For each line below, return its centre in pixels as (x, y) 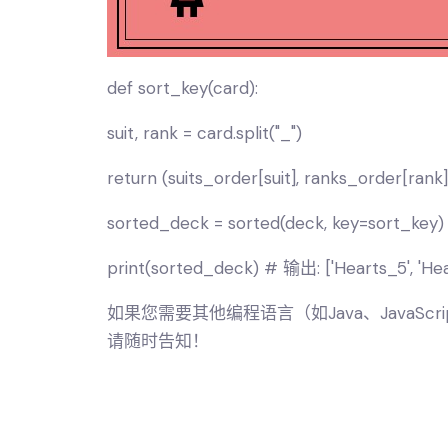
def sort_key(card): (182, 88)
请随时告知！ (158, 341)
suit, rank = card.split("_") (204, 133)
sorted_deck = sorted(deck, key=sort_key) (275, 223)
